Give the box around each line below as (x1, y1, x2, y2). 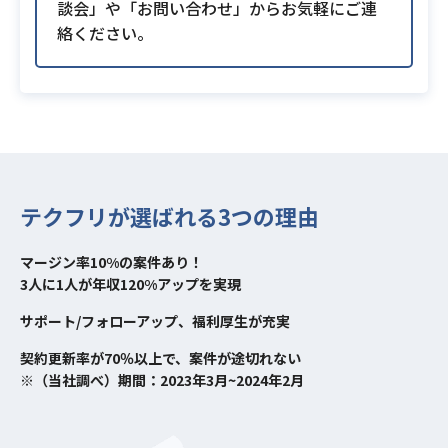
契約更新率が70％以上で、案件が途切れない (20, 348, 301, 368)
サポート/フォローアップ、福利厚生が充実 (20, 311, 290, 331)
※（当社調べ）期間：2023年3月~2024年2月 (20, 370, 304, 390)
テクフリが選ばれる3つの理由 (20, 200, 319, 232)
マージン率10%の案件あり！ (20, 252, 203, 272)
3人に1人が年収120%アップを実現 (20, 274, 241, 294)
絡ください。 (57, 21, 153, 45)
